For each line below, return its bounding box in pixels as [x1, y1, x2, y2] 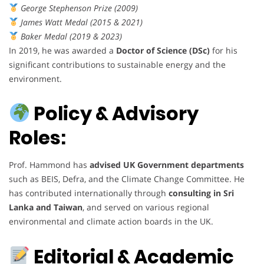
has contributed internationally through [9, 187, 169, 199]
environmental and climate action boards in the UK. [9, 216, 213, 227]
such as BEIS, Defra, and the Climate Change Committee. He [9, 173, 245, 185]
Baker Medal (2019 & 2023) [20, 30, 122, 42]
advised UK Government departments [90, 159, 244, 171]
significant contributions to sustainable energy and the [9, 58, 226, 70]
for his [210, 44, 237, 56]
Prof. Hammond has [9, 159, 90, 171]
